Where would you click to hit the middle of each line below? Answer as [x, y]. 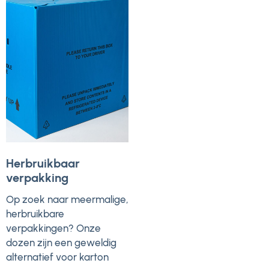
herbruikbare [35, 214]
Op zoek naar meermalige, [67, 200]
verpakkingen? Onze [53, 228]
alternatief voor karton [57, 257]
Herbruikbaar [43, 164]
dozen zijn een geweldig [61, 243]
